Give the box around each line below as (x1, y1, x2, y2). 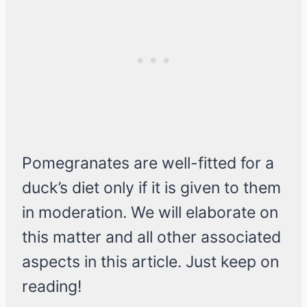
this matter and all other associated (22, 228, 281, 247)
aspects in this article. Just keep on (22, 252, 279, 272)
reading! (22, 277, 82, 297)
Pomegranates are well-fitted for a (22, 153, 274, 173)
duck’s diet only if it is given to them (22, 178, 281, 198)
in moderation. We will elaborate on (22, 203, 278, 223)
